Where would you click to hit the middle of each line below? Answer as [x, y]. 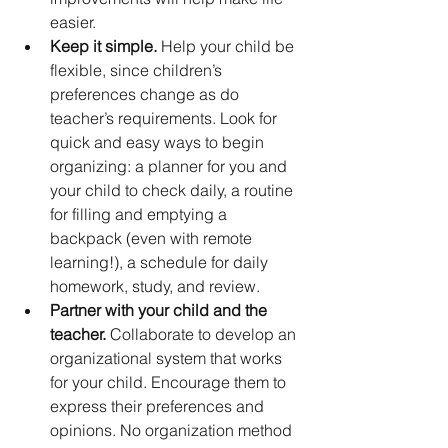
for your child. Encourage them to [170, 382]
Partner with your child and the [160, 310]
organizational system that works [168, 358]
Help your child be [227, 46]
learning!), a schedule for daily [161, 262]
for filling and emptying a [140, 214]
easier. [73, 22]
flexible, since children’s [138, 70]
